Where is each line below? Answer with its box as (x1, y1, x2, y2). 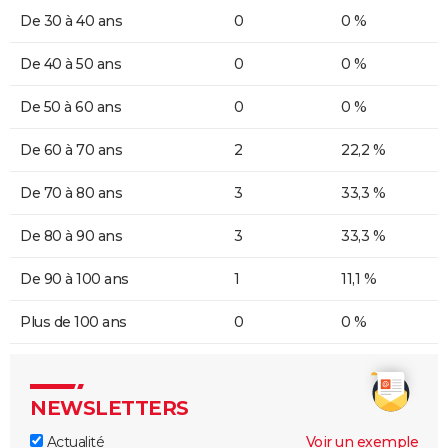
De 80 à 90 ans (20, 226, 122, 245)
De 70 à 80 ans (20, 183, 122, 202)
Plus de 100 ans (20, 312, 127, 331)
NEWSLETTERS (30, 395, 189, 420)
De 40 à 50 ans (20, 54, 121, 73)
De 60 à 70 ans (20, 140, 122, 159)
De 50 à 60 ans (20, 97, 121, 116)
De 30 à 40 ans (20, 11, 122, 30)
